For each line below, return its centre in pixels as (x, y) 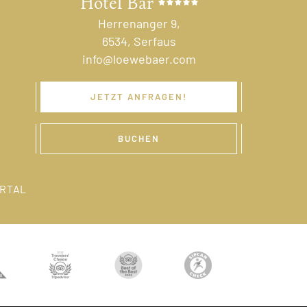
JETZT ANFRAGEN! (139, 96)
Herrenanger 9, (139, 23)
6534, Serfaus (139, 41)
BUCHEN (139, 138)
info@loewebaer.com (139, 59)
